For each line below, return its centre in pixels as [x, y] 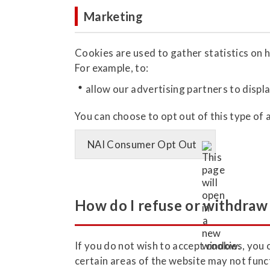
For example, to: [112, 67]
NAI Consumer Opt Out [142, 144]
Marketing [114, 16]
